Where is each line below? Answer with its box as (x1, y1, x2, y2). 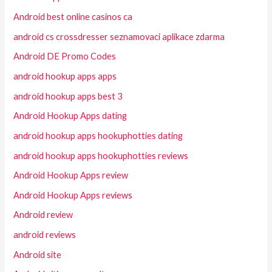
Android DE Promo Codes (13, 51, 117, 62)
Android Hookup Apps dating (13, 110, 127, 121)
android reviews (13, 229, 76, 240)
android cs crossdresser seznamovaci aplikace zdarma (13, 31, 225, 42)
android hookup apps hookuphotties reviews (13, 150, 189, 161)
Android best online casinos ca (13, 12, 133, 22)
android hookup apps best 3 (13, 90, 123, 101)
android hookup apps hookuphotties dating (13, 130, 183, 141)
